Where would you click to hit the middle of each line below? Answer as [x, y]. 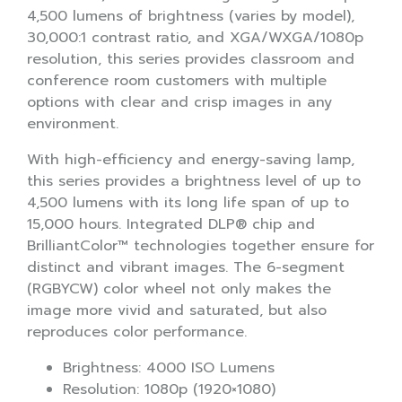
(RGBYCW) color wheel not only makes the [179, 288]
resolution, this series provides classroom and [191, 59]
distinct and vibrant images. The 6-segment [186, 267]
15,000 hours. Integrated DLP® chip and [171, 224]
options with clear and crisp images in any [179, 102]
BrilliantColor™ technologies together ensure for [201, 245]
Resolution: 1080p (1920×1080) [169, 389]
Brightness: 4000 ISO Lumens [169, 367]
